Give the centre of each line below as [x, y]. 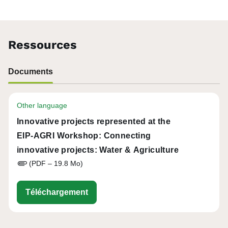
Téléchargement [57, 192]
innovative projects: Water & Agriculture [98, 150]
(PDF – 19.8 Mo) [55, 163]
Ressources [42, 45]
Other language [42, 105]
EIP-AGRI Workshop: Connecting [84, 136]
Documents [31, 72]
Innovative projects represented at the [94, 121]
